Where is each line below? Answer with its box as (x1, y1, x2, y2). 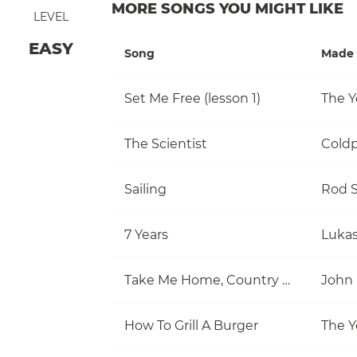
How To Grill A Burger (124, 317, 258, 333)
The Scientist (124, 135, 207, 151)
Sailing (124, 181, 167, 197)
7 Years (124, 226, 168, 242)
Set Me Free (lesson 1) (124, 90, 261, 106)
